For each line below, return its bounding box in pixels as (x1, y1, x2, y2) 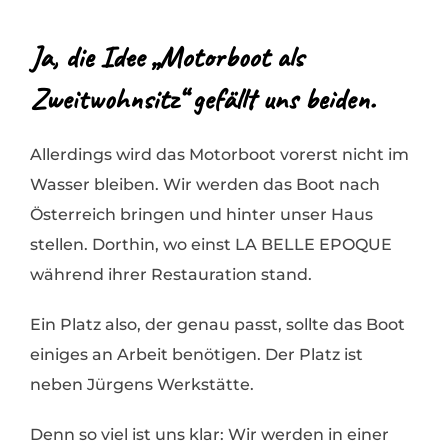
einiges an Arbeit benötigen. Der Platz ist (30, 345, 363, 365)
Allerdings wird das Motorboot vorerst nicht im (30, 145, 409, 165)
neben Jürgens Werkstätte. (30, 375, 254, 395)
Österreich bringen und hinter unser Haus (30, 205, 373, 225)
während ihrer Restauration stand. (30, 265, 312, 285)
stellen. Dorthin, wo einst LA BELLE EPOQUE (30, 235, 392, 255)
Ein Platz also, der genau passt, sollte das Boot (30, 315, 405, 335)
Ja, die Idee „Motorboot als (30, 38, 303, 77)
